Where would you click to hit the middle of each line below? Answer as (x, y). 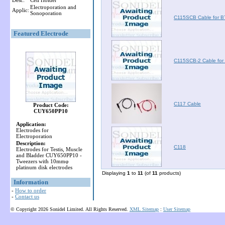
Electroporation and (53, 7)
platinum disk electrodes (44, 167)
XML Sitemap (144, 209)
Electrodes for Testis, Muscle (49, 149)
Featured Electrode (41, 33)
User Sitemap (177, 209)
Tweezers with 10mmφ (42, 161)
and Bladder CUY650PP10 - (49, 155)
